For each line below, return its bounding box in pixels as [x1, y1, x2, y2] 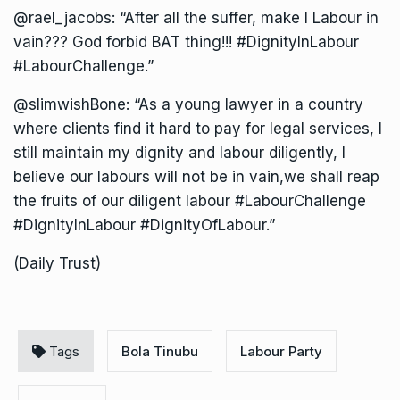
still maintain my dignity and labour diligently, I [13, 144, 346, 162]
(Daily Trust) [13, 254, 101, 273]
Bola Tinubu [121, 343, 198, 361]
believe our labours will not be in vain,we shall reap [13, 168, 379, 187]
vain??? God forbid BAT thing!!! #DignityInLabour [13, 33, 359, 52]
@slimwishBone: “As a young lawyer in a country [13, 96, 363, 114]
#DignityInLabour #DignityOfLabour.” [13, 216, 275, 235]
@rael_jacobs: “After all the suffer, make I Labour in [13, 9, 379, 28]
